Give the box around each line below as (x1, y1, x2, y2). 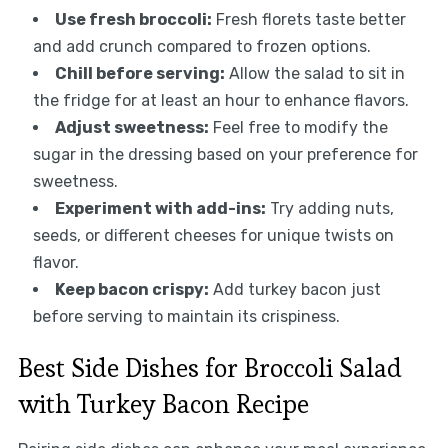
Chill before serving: (54, 64, 225, 84)
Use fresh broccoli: (54, 10, 212, 30)
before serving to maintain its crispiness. (32, 307, 340, 327)
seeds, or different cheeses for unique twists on (32, 226, 394, 246)
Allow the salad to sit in (224, 64, 405, 84)
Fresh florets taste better (211, 10, 406, 30)
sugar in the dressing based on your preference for (32, 145, 418, 165)
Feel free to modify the (208, 118, 388, 138)
